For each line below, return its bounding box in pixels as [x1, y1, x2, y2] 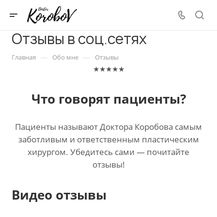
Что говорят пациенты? [31, 90, 186, 108]
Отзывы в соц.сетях [12, 29, 147, 48]
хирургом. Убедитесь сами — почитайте [28, 146, 189, 157]
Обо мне [52, 53, 78, 62]
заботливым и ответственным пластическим [18, 133, 199, 145]
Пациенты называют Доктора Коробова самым [15, 121, 202, 132]
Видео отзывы [12, 186, 107, 203]
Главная [12, 53, 36, 62]
